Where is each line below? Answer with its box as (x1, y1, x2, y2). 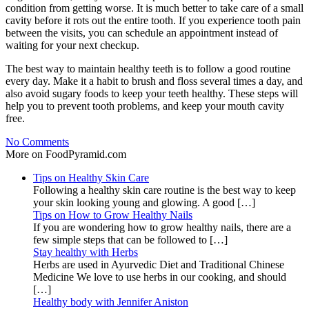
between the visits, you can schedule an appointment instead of (6, 26, 278, 39)
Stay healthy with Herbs (33, 246, 138, 258)
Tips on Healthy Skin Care (33, 171, 149, 183)
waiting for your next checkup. (6, 39, 139, 51)
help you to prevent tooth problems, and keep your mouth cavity (6, 99, 284, 112)
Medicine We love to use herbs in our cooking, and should (33, 270, 286, 283)
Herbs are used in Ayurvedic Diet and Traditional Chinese (33, 258, 284, 270)
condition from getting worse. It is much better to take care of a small (6, 1, 303, 14)
